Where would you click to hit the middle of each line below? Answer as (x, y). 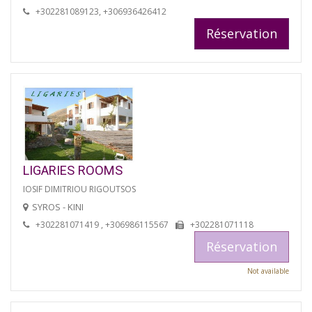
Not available (268, 271)
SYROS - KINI (58, 206)
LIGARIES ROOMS (73, 170)
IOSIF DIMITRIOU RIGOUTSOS (79, 189)
